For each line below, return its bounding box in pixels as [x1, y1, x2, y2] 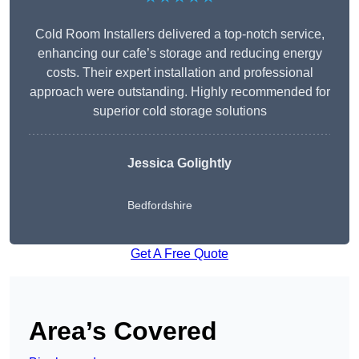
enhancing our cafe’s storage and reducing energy [37, 46, 322, 61]
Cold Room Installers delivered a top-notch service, [34, 27, 325, 42]
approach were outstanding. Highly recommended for [29, 85, 330, 99]
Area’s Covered [29, 317, 217, 346]
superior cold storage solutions [92, 104, 267, 119]
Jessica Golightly [127, 156, 232, 171]
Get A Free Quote [131, 247, 228, 261]
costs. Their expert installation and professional [46, 66, 313, 80]
